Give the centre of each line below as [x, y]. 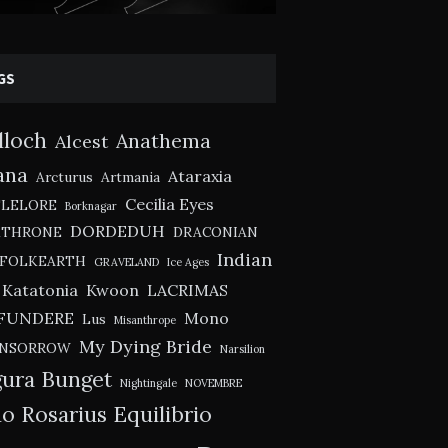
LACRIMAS [187, 290]
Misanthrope [144, 320]
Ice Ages [187, 262]
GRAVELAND [126, 262]
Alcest [81, 142]
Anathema [163, 141]
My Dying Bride [145, 347]
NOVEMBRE [213, 383]
